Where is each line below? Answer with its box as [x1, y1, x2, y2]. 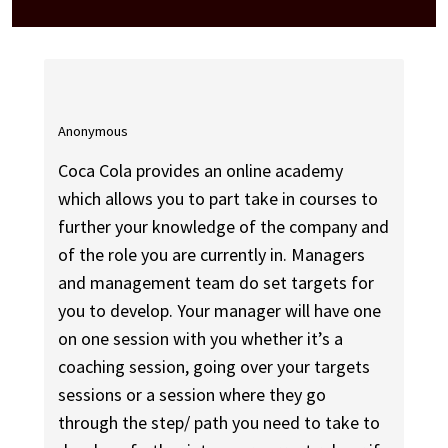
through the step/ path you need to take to [58, 411, 381, 435]
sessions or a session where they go [58, 383, 327, 407]
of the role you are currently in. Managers [58, 243, 366, 267]
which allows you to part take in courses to [58, 187, 379, 211]
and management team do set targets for [58, 271, 375, 295]
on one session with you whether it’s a [58, 327, 344, 351]
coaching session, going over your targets [58, 355, 371, 379]
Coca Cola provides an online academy [58, 159, 344, 183]
